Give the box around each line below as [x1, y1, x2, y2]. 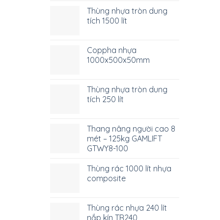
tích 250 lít [87, 94, 124, 104]
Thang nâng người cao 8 [87, 124, 175, 134]
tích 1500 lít [87, 16, 127, 26]
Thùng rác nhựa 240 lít [87, 203, 167, 213]
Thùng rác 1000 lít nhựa [87, 164, 171, 173]
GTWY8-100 [87, 143, 128, 153]
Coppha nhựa [87, 45, 137, 55]
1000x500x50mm [87, 55, 150, 65]
